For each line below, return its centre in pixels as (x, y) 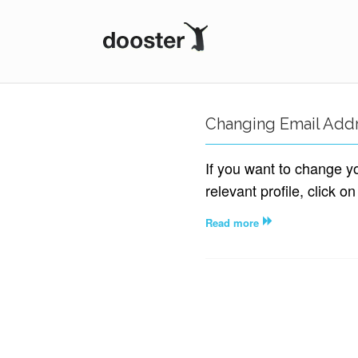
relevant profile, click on (280, 190)
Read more (232, 223)
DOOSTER (162, 66)
